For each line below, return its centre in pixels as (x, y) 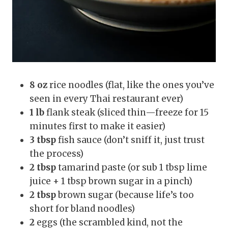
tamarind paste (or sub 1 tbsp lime (132, 167)
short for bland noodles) (82, 208)
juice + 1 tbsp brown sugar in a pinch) (111, 181)
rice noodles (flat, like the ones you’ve (131, 85)
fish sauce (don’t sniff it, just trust (130, 140)
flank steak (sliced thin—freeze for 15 (126, 112)
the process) (56, 153)
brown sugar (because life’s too (125, 195)
